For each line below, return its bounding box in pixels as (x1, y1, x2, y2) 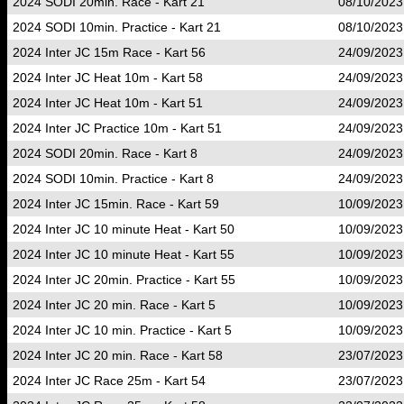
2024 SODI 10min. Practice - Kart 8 (13, 171, 214, 186)
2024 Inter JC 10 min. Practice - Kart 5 (13, 323, 232, 337)
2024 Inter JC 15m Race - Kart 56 (13, 45, 206, 60)
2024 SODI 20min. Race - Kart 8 (13, 146, 197, 161)
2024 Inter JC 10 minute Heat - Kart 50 (13, 222, 234, 236)
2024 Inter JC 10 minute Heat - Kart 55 (13, 247, 234, 262)
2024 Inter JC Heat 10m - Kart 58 (13, 70, 203, 85)
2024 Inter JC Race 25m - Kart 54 (13, 373, 206, 388)
